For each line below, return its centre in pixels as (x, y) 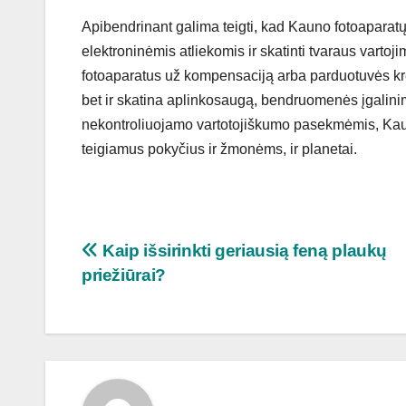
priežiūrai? (124, 275)
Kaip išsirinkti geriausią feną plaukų (243, 251)
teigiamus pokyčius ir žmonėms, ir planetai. (219, 150)
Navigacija (152, 257)
